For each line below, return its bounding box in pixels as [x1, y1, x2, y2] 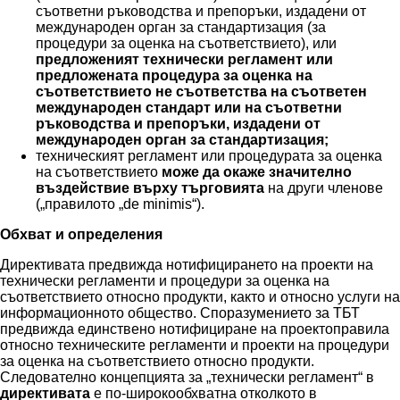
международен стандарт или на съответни [36, 100, 342, 116]
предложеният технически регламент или [36, 52, 333, 68]
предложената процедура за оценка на [36, 68, 312, 84]
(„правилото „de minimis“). [36, 196, 204, 212]
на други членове [264, 180, 383, 196]
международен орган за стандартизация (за [36, 20, 326, 36]
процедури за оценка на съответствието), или [36, 36, 337, 52]
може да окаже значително [162, 164, 352, 180]
